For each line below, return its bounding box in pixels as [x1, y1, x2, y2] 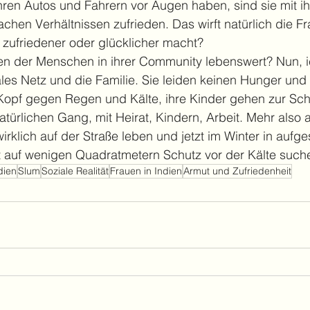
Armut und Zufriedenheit [183, 165, 291, 178]
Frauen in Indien [110, 165, 182, 178]
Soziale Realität [42, 165, 109, 178]
